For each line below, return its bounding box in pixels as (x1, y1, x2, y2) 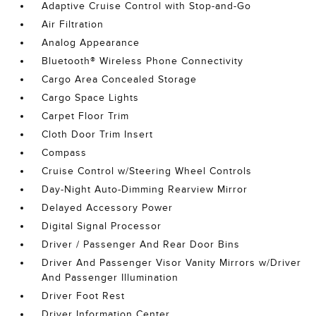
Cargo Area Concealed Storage (42, 74, 197, 85)
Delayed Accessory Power (42, 202, 174, 213)
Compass (42, 147, 87, 158)
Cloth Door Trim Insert (42, 129, 154, 140)
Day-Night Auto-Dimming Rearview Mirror (42, 184, 248, 195)
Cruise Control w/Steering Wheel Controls (42, 166, 253, 176)
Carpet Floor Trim (42, 111, 130, 121)
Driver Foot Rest (42, 291, 126, 301)
